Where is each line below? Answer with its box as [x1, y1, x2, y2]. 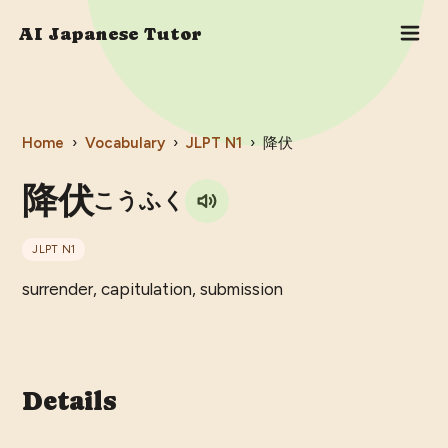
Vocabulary [85, 134, 166, 153]
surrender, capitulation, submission [22, 279, 284, 300]
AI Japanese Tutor [17, 22, 202, 44]
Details [22, 386, 117, 417]
